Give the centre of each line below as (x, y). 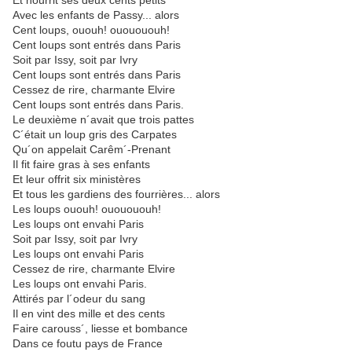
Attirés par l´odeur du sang (79, 299)
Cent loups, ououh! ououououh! (91, 30)
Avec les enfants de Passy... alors (96, 15)
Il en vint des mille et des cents (89, 313)
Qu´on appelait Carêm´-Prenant (92, 149)
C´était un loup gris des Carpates (95, 134)
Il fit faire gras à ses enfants (81, 164)
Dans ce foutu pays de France (88, 343)
